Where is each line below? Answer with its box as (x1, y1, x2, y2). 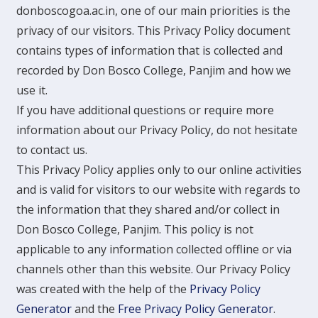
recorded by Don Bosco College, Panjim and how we (16, 62, 291, 78)
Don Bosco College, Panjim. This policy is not (16, 221, 253, 237)
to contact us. (16, 142, 87, 158)
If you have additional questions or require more (16, 102, 274, 118)
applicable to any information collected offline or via (16, 241, 292, 257)
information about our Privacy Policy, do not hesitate (16, 122, 297, 138)
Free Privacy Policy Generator (118, 301, 273, 317)
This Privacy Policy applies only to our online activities (16, 162, 302, 177)
